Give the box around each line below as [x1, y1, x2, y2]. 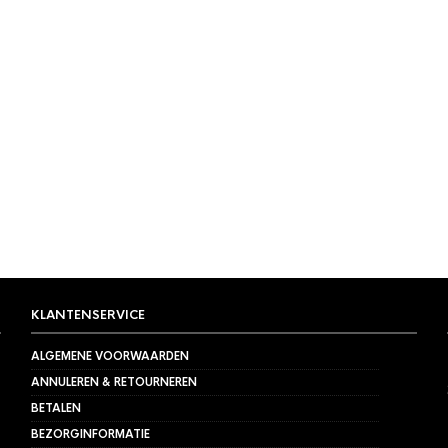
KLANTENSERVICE [30, 307, 145, 324]
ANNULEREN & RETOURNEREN [30, 375, 197, 390]
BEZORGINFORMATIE [30, 427, 150, 442]
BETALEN [30, 401, 81, 416]
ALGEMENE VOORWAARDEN [30, 349, 189, 364]
